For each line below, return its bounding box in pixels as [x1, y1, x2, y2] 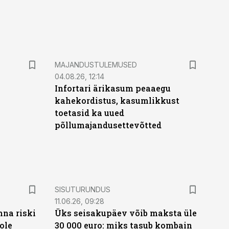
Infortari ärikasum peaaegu [54, 83, 171, 94]
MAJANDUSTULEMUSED [54, 60, 137, 69]
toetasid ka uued [54, 107, 124, 118]
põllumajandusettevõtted [54, 120, 162, 130]
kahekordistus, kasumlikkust [54, 95, 179, 106]
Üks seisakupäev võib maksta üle [54, 208, 197, 218]
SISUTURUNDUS [54, 185, 110, 194]
